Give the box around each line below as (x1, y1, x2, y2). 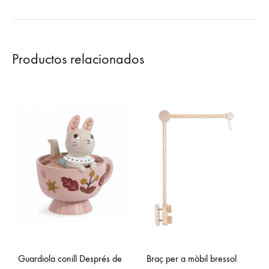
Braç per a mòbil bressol (147, 253, 237, 265)
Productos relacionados (12, 50, 144, 67)
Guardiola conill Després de (18, 253, 122, 265)
